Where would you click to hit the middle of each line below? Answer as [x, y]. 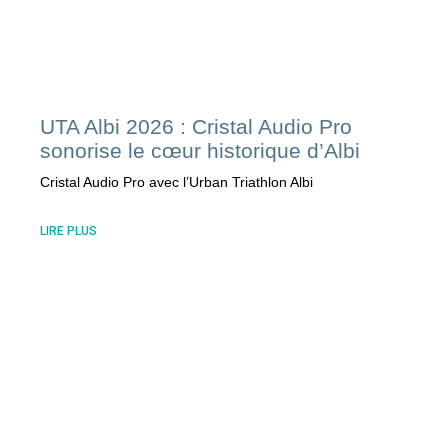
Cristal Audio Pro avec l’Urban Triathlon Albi [177, 182]
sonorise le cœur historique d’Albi [200, 151]
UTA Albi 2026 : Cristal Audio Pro [196, 127]
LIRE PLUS [69, 231]
